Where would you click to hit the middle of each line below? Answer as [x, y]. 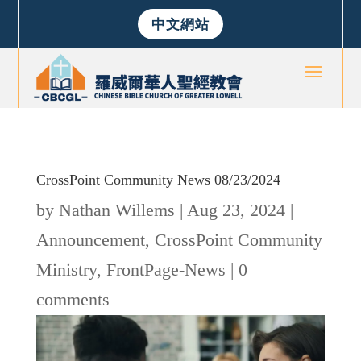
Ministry [66, 270]
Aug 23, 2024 [236, 210]
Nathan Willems [116, 210]
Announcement [90, 240]
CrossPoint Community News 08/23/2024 [158, 180]
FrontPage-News [166, 270]
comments [73, 300]
